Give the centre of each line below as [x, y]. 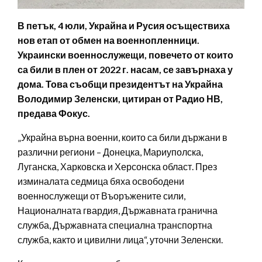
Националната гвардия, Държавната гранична [118, 211]
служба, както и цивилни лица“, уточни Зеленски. [120, 240]
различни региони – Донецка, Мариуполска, [110, 152]
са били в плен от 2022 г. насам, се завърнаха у [125, 70]
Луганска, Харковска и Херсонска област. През [117, 167]
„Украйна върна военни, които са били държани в [123, 137]
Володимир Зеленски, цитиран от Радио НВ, [120, 99]
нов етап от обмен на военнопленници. [108, 40]
